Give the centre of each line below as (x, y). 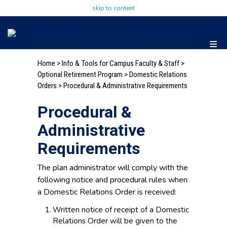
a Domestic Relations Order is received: (107, 192)
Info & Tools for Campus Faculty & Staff (121, 63)
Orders (47, 86)
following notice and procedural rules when (112, 180)
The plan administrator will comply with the (113, 168)
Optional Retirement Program (80, 74)
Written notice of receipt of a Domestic (121, 210)
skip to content (113, 8)
